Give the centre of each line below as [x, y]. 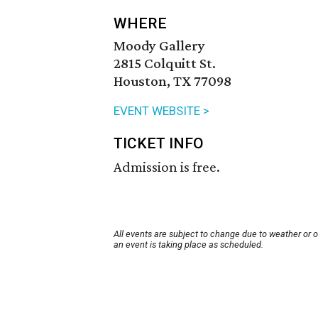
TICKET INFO [159, 144]
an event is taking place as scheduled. [188, 245]
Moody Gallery [159, 46]
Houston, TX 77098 [172, 81]
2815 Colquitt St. [165, 64]
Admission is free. [167, 167]
